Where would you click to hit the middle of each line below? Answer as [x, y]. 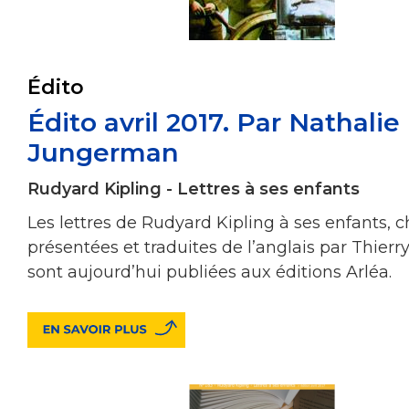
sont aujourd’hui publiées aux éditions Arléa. [210, 272]
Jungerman [103, 152]
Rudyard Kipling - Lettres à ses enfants [194, 189]
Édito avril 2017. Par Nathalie [214, 122]
